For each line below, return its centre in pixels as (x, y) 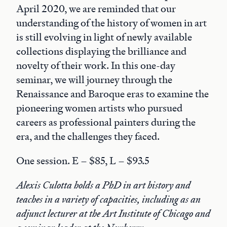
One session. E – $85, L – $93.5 (83, 161)
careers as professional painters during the (106, 122)
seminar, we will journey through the (94, 80)
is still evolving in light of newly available (104, 37)
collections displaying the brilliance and (101, 51)
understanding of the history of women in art (111, 23)
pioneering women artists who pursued (99, 108)
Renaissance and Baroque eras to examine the (112, 94)
